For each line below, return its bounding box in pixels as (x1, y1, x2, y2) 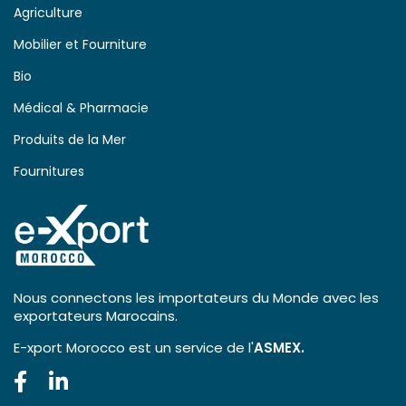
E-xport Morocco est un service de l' (14, 338, 254, 358)
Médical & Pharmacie (14, 99, 149, 118)
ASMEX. (254, 338, 304, 358)
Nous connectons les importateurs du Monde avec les (14, 288, 379, 308)
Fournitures (14, 162, 84, 181)
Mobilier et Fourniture (14, 35, 147, 54)
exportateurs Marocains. (14, 306, 178, 326)
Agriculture (14, 4, 82, 23)
